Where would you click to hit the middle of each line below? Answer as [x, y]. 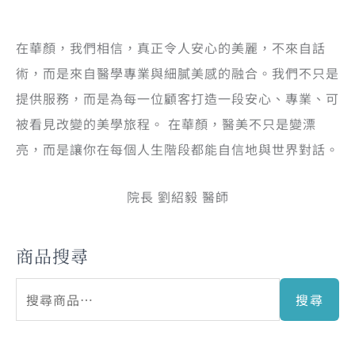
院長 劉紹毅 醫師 [177, 196]
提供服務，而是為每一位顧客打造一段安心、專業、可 [177, 98]
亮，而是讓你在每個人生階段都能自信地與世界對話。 [177, 149]
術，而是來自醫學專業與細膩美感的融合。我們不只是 [177, 73]
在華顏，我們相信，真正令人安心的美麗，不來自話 [171, 47]
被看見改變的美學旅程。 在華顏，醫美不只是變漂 [166, 123]
